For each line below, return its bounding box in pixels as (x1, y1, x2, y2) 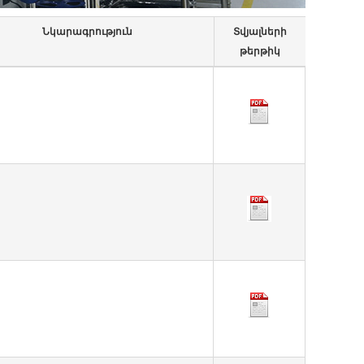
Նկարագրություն (41, 26, 132, 37)
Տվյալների (233, 26, 287, 37)
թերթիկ (240, 45, 280, 57)
